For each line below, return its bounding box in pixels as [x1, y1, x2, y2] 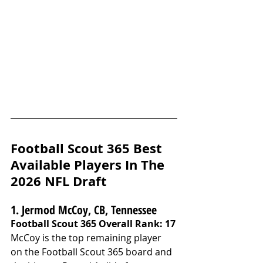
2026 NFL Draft [11, 172, 107, 191]
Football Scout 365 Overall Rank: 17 [11, 217, 176, 231]
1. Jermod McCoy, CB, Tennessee [11, 202, 157, 218]
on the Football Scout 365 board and [11, 245, 174, 259]
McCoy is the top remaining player [11, 231, 164, 245]
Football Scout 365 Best [11, 139, 166, 158]
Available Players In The [11, 156, 168, 174]
